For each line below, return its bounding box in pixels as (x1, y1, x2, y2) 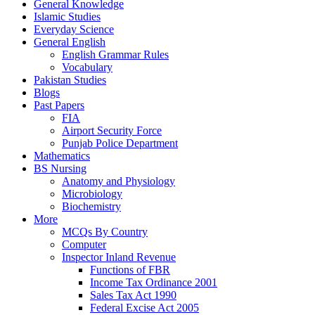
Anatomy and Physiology (62, 174, 175, 187)
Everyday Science (34, 22, 114, 35)
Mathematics (34, 149, 90, 162)
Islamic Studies (34, 10, 101, 22)
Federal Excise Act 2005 (90, 301, 199, 314)
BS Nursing (34, 162, 86, 174)
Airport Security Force (62, 124, 162, 136)
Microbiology (62, 187, 122, 200)
